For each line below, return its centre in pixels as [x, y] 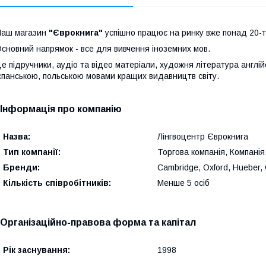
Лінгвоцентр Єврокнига [203, 137]
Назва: [17, 137]
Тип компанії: [32, 152]
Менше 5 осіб [183, 183]
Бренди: [21, 167]
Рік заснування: [37, 250]
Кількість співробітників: [57, 183]
